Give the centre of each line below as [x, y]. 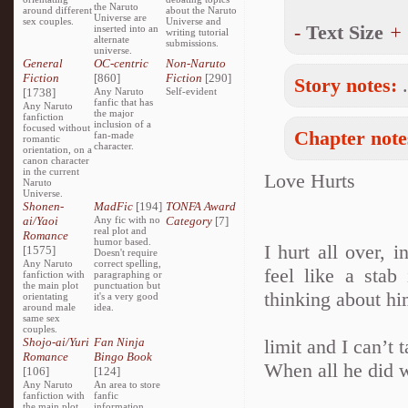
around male [49, 307]
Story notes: [346, 85]
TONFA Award [200, 206]
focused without [56, 127]
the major [114, 113]
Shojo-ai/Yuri [56, 342]
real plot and [121, 230]
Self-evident [191, 91]
